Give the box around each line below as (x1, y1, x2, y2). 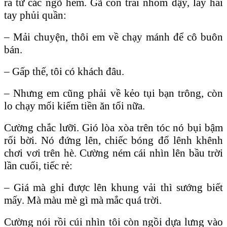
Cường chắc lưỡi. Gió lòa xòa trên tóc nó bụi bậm (4, 121, 223, 134)
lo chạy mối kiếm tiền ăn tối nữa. (4, 99, 145, 112)
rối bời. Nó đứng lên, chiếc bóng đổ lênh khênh (4, 134, 223, 146)
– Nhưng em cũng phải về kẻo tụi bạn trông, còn (4, 87, 223, 99)
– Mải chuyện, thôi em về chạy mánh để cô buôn (4, 30, 223, 43)
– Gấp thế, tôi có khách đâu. (4, 65, 124, 78)
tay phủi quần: (4, 9, 66, 21)
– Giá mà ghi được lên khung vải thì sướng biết (4, 181, 223, 194)
